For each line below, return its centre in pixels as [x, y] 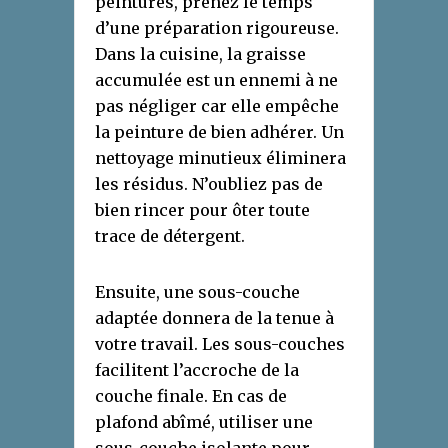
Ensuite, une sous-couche [197, 292]
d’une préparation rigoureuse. [217, 28]
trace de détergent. [170, 236]
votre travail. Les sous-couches [220, 344]
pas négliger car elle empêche [217, 106]
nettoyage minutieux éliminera [220, 158]
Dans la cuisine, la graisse [200, 54]
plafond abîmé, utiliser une [204, 422]
